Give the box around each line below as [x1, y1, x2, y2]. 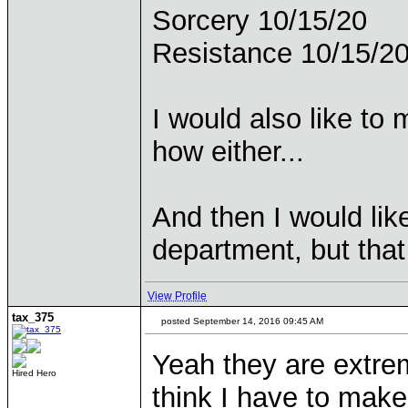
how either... [152, 136, 304, 168]
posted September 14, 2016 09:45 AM [158, 316, 323, 326]
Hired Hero [12, 368, 56, 378]
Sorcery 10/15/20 [152, 5, 367, 36]
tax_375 [12, 311, 54, 324]
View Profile [148, 290, 207, 302]
